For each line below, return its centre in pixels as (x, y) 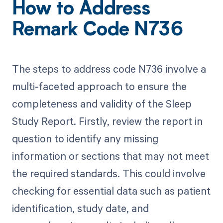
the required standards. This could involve (109, 173)
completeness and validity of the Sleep (102, 104)
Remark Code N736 (97, 31)
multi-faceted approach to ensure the (99, 86)
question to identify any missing (85, 139)
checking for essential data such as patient (111, 191)
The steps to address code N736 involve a (109, 69)
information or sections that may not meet (110, 156)
